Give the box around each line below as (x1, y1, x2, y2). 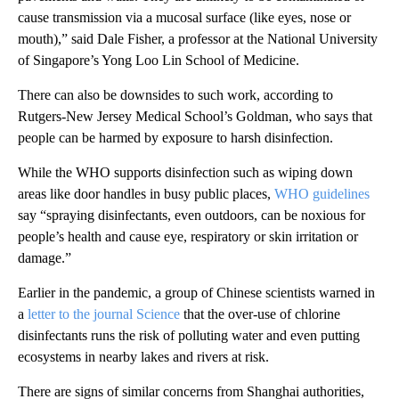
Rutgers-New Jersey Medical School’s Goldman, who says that (18, 109, 372, 125)
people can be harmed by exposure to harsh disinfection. (18, 130, 333, 146)
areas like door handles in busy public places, (18, 186, 274, 202)
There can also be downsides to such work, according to (18, 87, 333, 103)
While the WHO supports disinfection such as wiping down (18, 165, 353, 181)
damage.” (18, 250, 71, 266)
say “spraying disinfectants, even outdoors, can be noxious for (18, 208, 365, 224)
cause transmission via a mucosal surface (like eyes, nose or (18, 10, 351, 26)
